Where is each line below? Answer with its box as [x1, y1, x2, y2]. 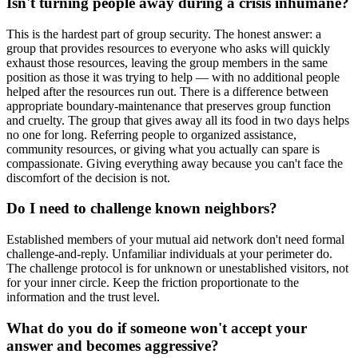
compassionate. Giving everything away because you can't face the [6, 156, 343, 170]
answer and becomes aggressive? [6, 336, 219, 354]
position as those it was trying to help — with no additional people [6, 70, 340, 84]
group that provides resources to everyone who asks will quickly [6, 41, 330, 55]
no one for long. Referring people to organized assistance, [6, 127, 296, 141]
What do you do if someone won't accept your [6, 319, 307, 336]
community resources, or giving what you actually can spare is [6, 141, 320, 156]
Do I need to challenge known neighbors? [6, 200, 277, 217]
